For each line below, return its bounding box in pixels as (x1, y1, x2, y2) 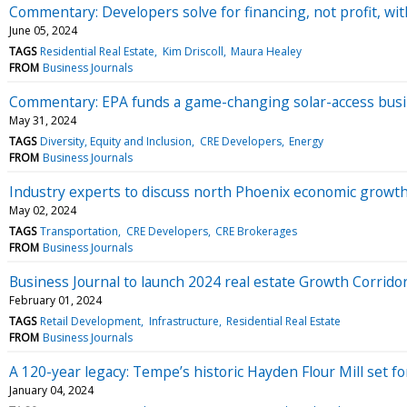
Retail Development (40, 313, 142, 329)
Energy (288, 133, 323, 149)
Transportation (40, 223, 119, 239)
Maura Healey (230, 43, 302, 59)
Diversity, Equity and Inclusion (40, 133, 193, 149)
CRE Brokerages (214, 223, 297, 239)
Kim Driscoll (162, 43, 223, 59)
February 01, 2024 (9, 292, 102, 308)
